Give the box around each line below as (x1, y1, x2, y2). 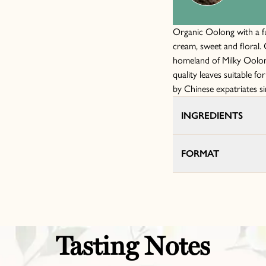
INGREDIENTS (181, 109, 243, 121)
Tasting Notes (56, 230, 210, 261)
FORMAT (181, 147, 219, 159)
